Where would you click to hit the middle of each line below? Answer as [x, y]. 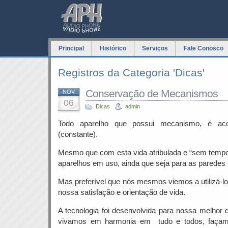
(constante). [78, 134]
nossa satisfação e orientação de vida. [122, 192]
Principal [71, 48]
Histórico [113, 48]
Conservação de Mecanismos [152, 93]
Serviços [155, 48]
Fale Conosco [204, 48]
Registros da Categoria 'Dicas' [131, 73]
